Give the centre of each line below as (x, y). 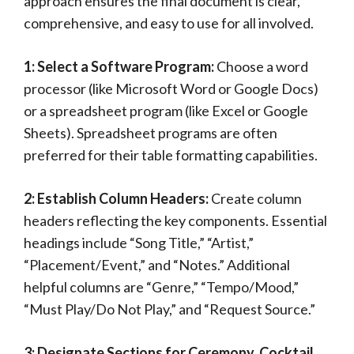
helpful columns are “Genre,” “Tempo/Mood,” (161, 287)
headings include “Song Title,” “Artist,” (139, 243)
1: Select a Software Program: (119, 66)
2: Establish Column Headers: (116, 198)
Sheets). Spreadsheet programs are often (151, 133)
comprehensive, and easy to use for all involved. (169, 23)
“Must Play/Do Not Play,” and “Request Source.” (169, 309)
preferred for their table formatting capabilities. (171, 155)
